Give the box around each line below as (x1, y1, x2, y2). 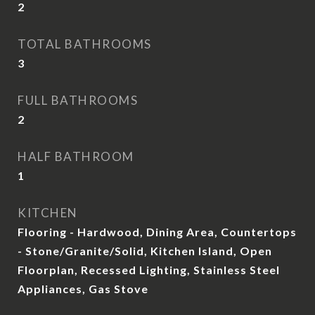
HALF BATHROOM (18, 149, 134, 164)
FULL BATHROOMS (18, 93, 138, 108)
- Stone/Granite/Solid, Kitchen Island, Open (18, 244, 272, 257)
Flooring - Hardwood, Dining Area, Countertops (18, 225, 297, 238)
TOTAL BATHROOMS (18, 37, 152, 51)
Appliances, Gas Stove (18, 282, 148, 295)
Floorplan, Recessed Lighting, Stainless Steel (18, 263, 280, 276)
